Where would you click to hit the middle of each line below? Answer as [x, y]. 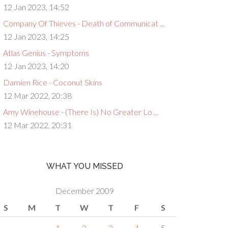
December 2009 [84, 191]
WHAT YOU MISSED [84, 166]
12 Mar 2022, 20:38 [37, 95]
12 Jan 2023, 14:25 [36, 36]
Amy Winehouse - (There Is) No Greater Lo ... [81, 112]
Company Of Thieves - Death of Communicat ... [84, 23]
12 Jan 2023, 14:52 [36, 7]
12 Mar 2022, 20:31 [37, 125]
